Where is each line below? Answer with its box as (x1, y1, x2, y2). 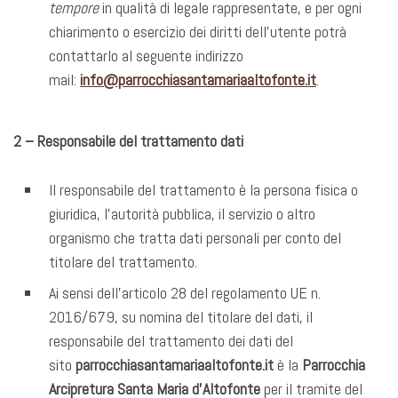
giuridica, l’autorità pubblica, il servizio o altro (49, 203, 315, 225)
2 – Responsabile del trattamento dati (13, 131, 243, 152)
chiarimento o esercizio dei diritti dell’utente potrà (49, 20, 346, 42)
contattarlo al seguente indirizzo (49, 44, 243, 66)
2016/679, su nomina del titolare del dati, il (49, 306, 313, 328)
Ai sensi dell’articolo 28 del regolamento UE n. (49, 283, 321, 304)
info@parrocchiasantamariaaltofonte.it (80, 68, 316, 90)
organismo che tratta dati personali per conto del (49, 227, 341, 249)
